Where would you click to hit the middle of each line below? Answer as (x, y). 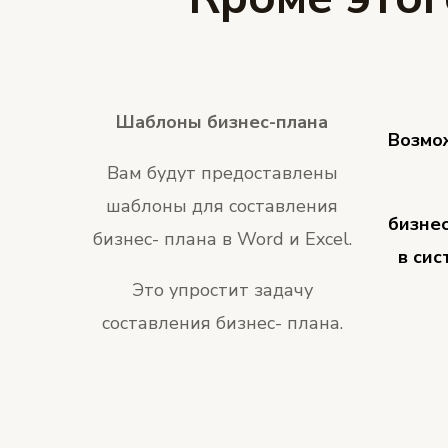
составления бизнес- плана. (222, 323)
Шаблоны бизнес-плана (222, 122)
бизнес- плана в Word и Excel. (222, 239)
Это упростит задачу (222, 290)
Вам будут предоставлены (222, 173)
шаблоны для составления (222, 206)
